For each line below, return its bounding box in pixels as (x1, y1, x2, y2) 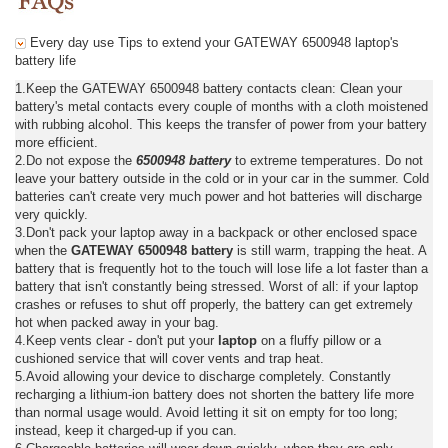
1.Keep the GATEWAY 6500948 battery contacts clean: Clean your (15, 80, 402, 96)
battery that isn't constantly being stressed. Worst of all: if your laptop (15, 278, 418, 294)
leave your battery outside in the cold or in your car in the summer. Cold (15, 170, 429, 186)
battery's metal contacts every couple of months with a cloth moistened (15, 98, 428, 114)
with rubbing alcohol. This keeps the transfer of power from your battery (15, 116, 427, 132)
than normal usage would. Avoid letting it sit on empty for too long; (15, 404, 398, 420)
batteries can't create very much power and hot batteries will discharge (15, 188, 422, 204)
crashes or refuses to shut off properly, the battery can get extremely (15, 296, 413, 312)
